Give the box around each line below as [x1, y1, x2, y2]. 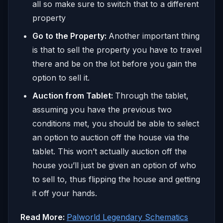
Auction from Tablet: [32, 90, 115, 101]
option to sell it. [32, 72, 90, 83]
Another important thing [109, 30, 200, 41]
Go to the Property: [32, 30, 109, 41]
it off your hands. [32, 188, 97, 198]
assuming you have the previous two [32, 104, 172, 114]
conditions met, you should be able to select [32, 118, 199, 128]
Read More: [20, 212, 67, 222]
